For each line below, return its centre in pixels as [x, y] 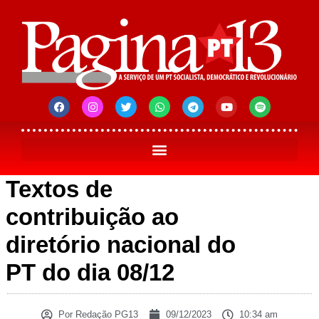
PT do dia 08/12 [90, 273]
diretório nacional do [121, 245]
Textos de [59, 189]
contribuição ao [92, 217]
